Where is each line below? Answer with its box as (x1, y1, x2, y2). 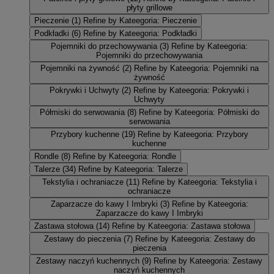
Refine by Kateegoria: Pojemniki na (133, 63, 259, 73)
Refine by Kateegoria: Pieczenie (83, 15, 197, 25)
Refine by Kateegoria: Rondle (73, 151, 176, 161)
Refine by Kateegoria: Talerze (78, 164, 183, 174)
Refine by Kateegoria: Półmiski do (138, 107, 259, 117)
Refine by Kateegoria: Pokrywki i (133, 85, 249, 95)
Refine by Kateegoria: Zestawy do (135, 234, 255, 243)
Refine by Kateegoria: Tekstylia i (141, 177, 257, 187)
